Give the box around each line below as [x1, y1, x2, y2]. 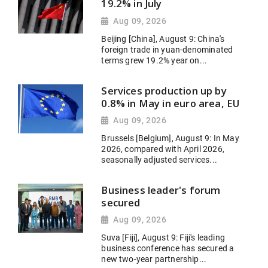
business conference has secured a [101, 243, 234, 254]
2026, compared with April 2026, [101, 144, 224, 154]
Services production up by [101, 83, 227, 98]
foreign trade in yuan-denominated [101, 45, 233, 54]
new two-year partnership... [101, 254, 207, 264]
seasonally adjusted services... [101, 155, 217, 165]
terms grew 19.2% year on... [101, 56, 208, 65]
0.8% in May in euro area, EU [101, 96, 240, 110]
